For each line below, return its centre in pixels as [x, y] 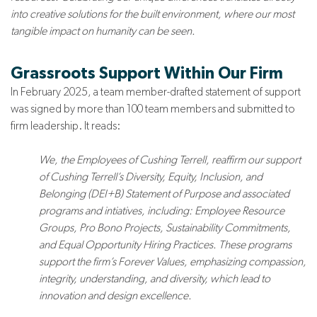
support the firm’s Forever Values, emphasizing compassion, [173, 261]
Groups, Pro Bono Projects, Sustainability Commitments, [165, 227]
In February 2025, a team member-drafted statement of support [156, 91]
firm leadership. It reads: [65, 125]
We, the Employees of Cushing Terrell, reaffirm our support [170, 159]
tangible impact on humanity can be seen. [103, 30]
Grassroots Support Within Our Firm [147, 74]
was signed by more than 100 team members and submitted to [153, 108]
